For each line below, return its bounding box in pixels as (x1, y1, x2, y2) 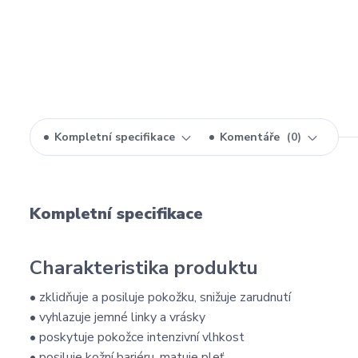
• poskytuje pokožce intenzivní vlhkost (30, 328, 245, 346)
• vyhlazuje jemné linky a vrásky (30, 308, 205, 326)
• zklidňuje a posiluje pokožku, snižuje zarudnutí (30, 288, 291, 306)
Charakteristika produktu (30, 255, 258, 280)
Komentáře (220, 129, 283, 145)
